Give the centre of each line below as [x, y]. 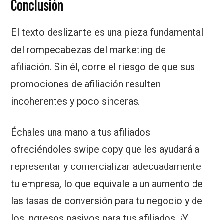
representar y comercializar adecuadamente [106, 167]
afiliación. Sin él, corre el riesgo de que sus [103, 67]
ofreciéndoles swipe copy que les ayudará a [105, 150]
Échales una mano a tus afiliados [81, 132]
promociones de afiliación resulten [86, 84]
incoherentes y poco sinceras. [76, 101]
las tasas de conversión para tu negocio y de [107, 201]
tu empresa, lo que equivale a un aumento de [107, 184]
